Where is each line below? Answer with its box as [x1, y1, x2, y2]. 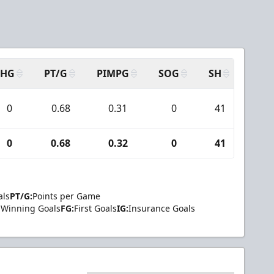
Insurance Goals [128, 202, 195, 214]
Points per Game [32, 190, 100, 202]
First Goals [74, 202, 117, 214]
